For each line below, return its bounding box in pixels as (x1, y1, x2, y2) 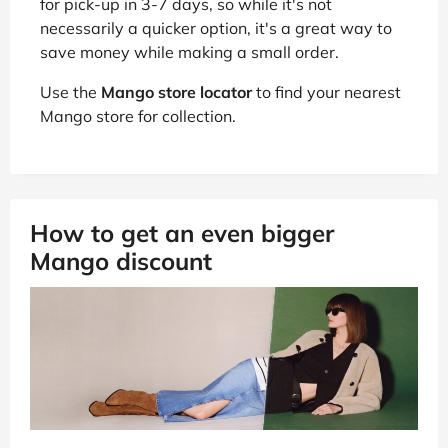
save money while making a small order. (40, 41, 339, 62)
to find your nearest (252, 81, 401, 102)
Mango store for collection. (40, 105, 236, 126)
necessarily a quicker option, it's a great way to (40, 17, 392, 38)
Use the (40, 81, 101, 102)
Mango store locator (101, 81, 252, 102)
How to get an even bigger (30, 217, 334, 248)
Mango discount (30, 245, 212, 276)
